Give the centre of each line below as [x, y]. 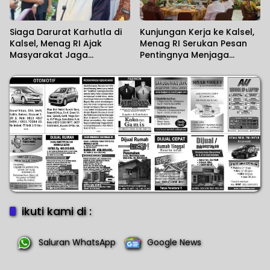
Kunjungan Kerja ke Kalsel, [197, 32]
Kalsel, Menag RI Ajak [56, 43]
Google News [174, 243]
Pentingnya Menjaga [184, 55]
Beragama [163, 77]
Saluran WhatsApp [77, 243]
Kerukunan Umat [177, 66]
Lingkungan [35, 66]
